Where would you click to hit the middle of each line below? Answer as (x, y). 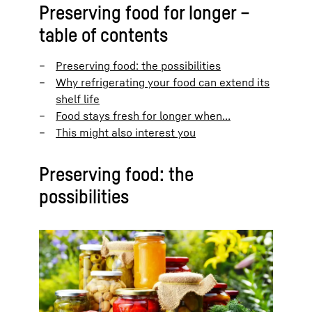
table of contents (103, 34)
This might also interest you (126, 132)
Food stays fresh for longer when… (143, 115)
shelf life (78, 99)
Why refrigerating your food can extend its (163, 82)
